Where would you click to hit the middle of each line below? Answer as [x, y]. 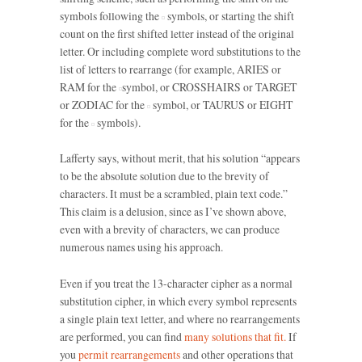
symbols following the [111, 16]
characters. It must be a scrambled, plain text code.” [174, 194]
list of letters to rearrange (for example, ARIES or [170, 69]
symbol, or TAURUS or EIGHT [221, 105]
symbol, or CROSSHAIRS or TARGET [209, 87]
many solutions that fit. [235, 336]
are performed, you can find [122, 336]
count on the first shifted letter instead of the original [177, 34]
